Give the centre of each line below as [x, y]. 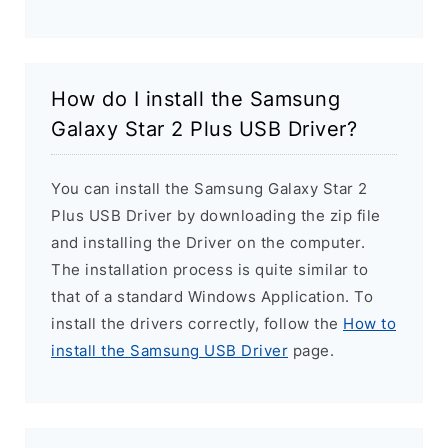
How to [369, 324]
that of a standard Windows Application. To [212, 297]
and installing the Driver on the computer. [208, 243]
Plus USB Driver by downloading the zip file [216, 216]
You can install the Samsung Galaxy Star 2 [209, 189]
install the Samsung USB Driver [169, 351]
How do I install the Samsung [195, 99]
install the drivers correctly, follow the [197, 324]
